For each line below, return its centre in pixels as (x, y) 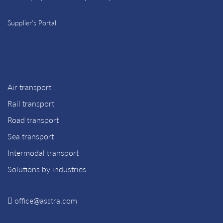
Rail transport (31, 104)
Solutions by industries (47, 169)
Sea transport (31, 136)
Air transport (29, 87)
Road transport (33, 120)
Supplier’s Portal (32, 23)
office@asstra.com (46, 201)
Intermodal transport (43, 153)
